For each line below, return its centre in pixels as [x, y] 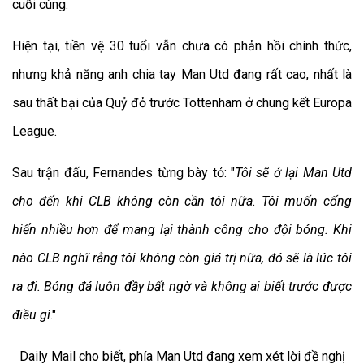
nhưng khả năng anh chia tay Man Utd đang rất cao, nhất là [182, 75]
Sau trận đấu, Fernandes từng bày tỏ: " [123, 173]
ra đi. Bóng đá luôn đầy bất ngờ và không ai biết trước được [182, 287]
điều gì [31, 315]
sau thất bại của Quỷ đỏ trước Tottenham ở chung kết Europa [182, 103]
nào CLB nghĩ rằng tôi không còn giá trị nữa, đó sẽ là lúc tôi [182, 258]
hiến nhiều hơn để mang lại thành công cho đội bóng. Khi [182, 230]
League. [35, 132]
